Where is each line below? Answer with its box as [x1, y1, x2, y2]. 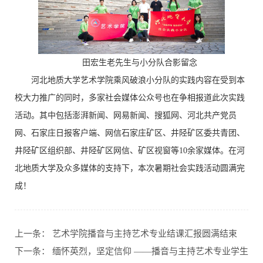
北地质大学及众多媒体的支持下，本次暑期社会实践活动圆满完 [15, 164, 245, 173]
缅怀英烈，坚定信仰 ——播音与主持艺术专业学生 [52, 247, 248, 257]
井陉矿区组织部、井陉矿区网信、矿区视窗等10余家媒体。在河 [15, 146, 245, 156]
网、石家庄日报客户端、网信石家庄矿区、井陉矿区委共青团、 [15, 129, 245, 138]
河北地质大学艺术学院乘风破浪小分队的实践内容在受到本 [31, 76, 245, 85]
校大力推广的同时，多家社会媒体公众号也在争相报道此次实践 [15, 93, 245, 103]
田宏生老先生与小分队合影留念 [82, 58, 197, 68]
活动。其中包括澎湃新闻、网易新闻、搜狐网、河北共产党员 [15, 111, 237, 120]
